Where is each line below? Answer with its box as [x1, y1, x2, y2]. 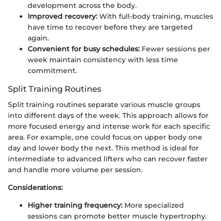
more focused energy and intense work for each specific [8, 121, 210, 131]
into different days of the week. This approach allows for [8, 110, 209, 120]
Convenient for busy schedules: [28, 44, 140, 53]
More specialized [122, 200, 184, 210]
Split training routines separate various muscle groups [8, 100, 200, 109]
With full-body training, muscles [97, 11, 213, 21]
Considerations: [8, 183, 63, 192]
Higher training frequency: [28, 200, 122, 210]
